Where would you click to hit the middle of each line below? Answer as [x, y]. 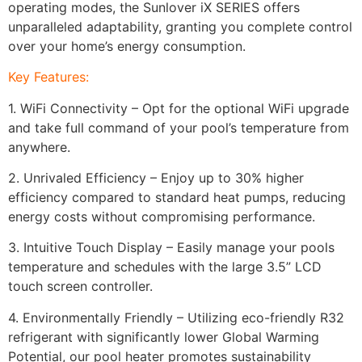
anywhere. [39, 147]
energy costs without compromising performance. [162, 216]
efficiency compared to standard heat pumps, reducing [177, 197]
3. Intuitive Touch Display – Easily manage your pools [171, 248]
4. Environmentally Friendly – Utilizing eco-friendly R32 [176, 317]
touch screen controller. [80, 286]
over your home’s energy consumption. [127, 46]
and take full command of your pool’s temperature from [179, 127]
